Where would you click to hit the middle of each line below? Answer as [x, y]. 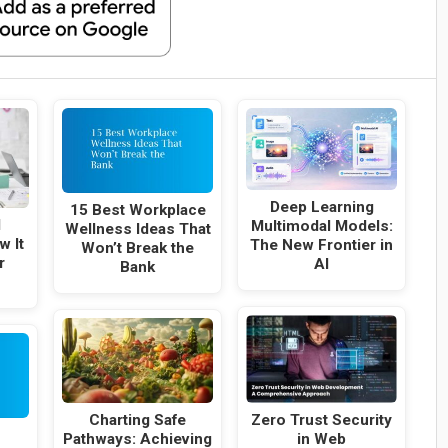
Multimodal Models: [321, 225]
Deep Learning [321, 206]
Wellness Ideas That [137, 229]
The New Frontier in [322, 244]
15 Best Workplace [137, 210]
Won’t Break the [138, 248]
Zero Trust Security [322, 420]
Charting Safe [138, 419]
